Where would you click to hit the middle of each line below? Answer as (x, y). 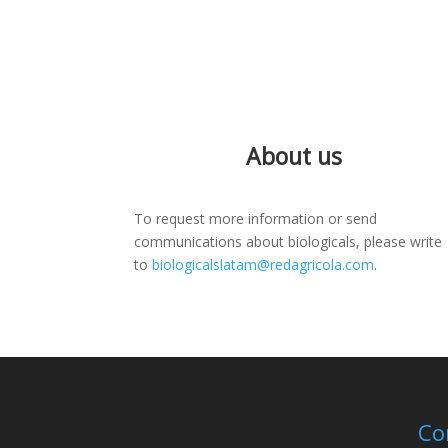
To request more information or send (256, 219)
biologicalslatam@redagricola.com (263, 265)
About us (293, 155)
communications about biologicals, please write (288, 242)
